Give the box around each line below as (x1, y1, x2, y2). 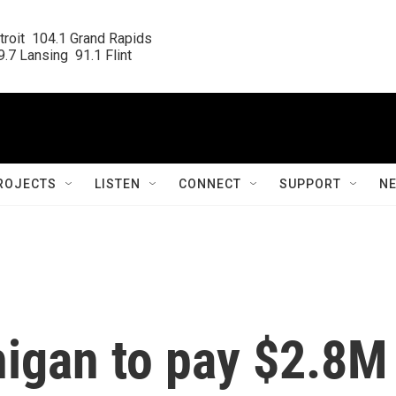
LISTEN (95, 177, 141, 191)
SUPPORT (279, 177, 341, 191)
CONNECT (179, 177, 241, 191)
